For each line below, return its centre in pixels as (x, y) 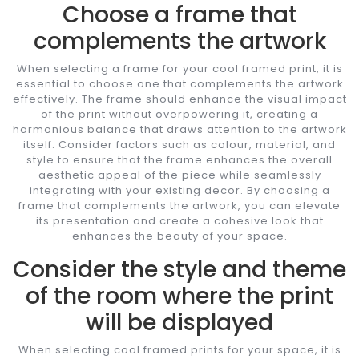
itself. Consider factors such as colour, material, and (179, 144)
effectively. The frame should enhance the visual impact (179, 99)
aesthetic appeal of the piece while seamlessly (179, 175)
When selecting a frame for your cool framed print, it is (179, 68)
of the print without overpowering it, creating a (179, 114)
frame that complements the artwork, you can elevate (179, 205)
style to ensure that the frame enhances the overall (179, 159)
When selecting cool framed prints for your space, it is (179, 349)
